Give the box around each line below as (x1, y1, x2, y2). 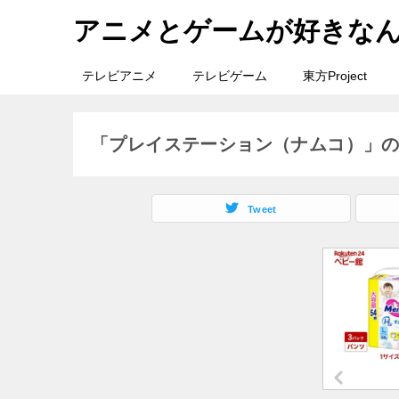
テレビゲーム (192, 69, 267, 83)
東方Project (303, 69, 367, 83)
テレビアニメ (82, 69, 157, 83)
